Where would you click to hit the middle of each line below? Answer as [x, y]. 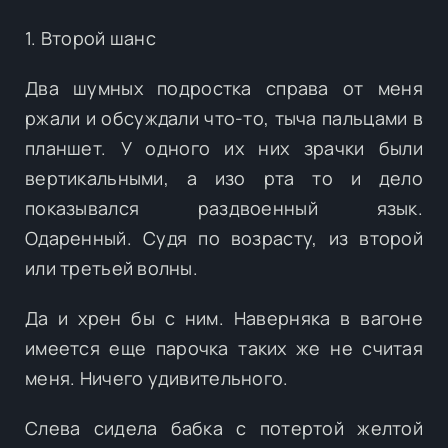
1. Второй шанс [90, 37]
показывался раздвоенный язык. [224, 207]
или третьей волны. [112, 267]
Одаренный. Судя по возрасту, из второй [224, 237]
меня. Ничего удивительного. [157, 377]
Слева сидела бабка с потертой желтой [224, 427]
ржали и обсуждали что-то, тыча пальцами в [224, 117]
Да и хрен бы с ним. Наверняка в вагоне [224, 317]
